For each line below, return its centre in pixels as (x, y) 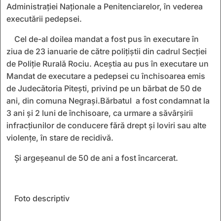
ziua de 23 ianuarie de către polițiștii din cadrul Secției (107, 51)
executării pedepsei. (44, 18)
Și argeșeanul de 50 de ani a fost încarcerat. (96, 158)
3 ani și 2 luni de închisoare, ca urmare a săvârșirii (100, 113)
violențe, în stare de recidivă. (60, 137)
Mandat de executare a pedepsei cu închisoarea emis (106, 76)
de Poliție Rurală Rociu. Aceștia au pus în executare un (108, 63)
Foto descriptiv (42, 198)
